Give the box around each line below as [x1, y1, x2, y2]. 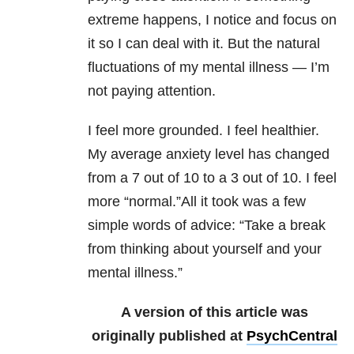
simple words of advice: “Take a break [88, 217, 326, 234]
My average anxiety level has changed [88, 146, 330, 163]
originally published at [92, 328, 247, 345]
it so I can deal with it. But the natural [88, 36, 320, 52]
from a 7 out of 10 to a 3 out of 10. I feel [88, 170, 337, 186]
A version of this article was [121, 304, 308, 321]
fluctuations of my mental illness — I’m [88, 59, 330, 76]
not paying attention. [88, 83, 216, 100]
